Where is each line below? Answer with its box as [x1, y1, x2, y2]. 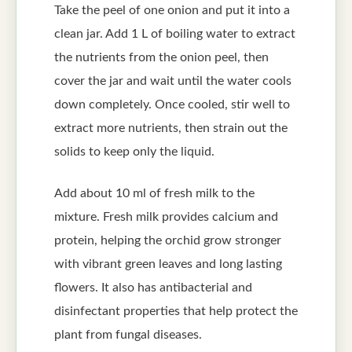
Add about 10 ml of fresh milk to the [54, 187, 255, 200]
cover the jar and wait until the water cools [54, 75, 291, 88]
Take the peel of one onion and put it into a [54, 4, 290, 17]
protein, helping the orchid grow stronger [54, 234, 281, 247]
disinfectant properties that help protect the [54, 305, 298, 318]
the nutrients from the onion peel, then [54, 51, 269, 64]
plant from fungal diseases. [54, 328, 202, 342]
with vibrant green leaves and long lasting [54, 258, 282, 271]
